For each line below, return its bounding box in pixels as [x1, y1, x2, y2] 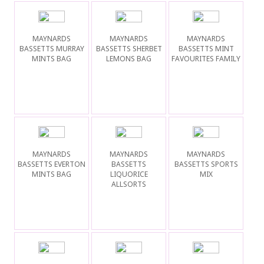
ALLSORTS [111, 179, 147, 190]
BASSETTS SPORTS [174, 159, 238, 170]
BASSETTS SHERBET [95, 44, 162, 54]
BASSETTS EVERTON [18, 159, 86, 170]
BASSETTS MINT [178, 44, 234, 54]
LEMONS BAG [106, 54, 152, 64]
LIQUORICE [110, 169, 148, 180]
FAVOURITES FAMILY [171, 54, 241, 64]
